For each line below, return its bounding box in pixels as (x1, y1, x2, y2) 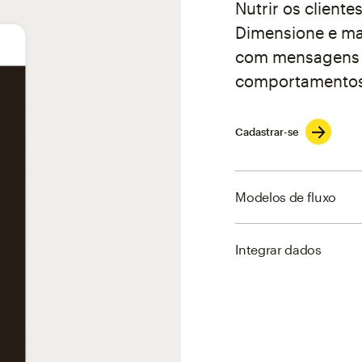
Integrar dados (235, 242, 322, 258)
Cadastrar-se (235, 124, 300, 138)
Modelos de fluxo (235, 189, 337, 205)
